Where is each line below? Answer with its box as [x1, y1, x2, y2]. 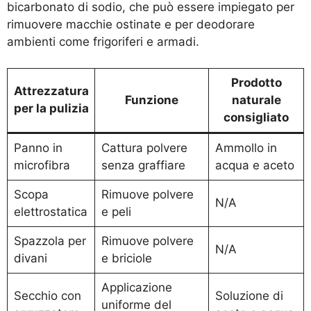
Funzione [125, 93, 178, 108]
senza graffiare [101, 158, 185, 173]
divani [13, 251, 47, 266]
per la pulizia [13, 101, 89, 116]
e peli [101, 205, 131, 219]
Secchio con [13, 289, 81, 303]
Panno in [13, 141, 62, 155]
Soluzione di [215, 289, 283, 303]
